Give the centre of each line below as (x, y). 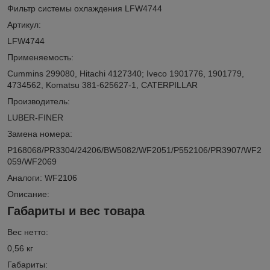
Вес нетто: (28, 232)
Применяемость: (40, 57)
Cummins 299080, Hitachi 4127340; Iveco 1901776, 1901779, (126, 73)
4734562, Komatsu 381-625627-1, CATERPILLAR (102, 85)
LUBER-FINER (35, 117)
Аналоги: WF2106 (42, 177)
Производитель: (39, 101)
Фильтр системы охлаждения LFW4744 (85, 8)
